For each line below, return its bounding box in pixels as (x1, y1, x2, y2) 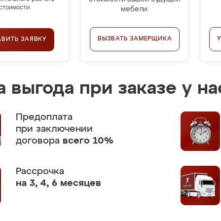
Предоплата (16, 112, 73, 122)
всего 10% (63, 136, 113, 146)
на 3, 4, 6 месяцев (16, 179, 101, 188)
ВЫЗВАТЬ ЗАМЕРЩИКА (97, 36, 172, 42)
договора (16, 136, 63, 146)
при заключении (16, 124, 93, 134)
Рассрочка (16, 167, 64, 176)
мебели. (120, 6, 148, 13)
